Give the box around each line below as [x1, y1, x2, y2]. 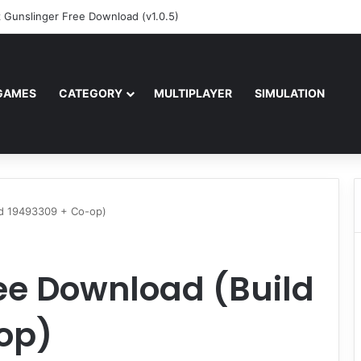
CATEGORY [59, 86, 122, 100]
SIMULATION [255, 86, 325, 100]
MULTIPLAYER [154, 86, 232, 100]
